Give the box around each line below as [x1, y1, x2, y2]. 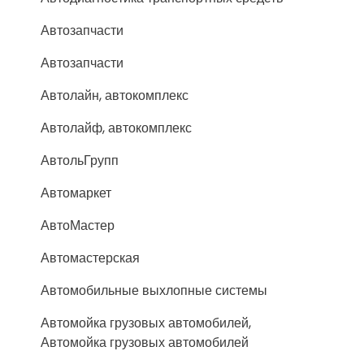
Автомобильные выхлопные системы [41, 281, 267, 300]
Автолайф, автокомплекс [41, 119, 192, 137]
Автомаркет [41, 184, 111, 202]
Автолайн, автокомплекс [41, 86, 188, 105]
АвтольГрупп [41, 151, 119, 170]
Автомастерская [41, 249, 140, 267]
